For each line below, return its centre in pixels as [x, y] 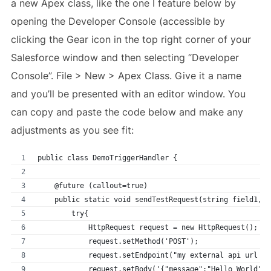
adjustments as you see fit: [72, 130]
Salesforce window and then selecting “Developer [125, 58]
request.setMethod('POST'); [143, 242]
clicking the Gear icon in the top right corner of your [131, 40]
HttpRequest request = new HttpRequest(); [147, 228]
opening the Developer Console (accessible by [118, 21]
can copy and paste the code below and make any [127, 112]
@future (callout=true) [92, 186]
